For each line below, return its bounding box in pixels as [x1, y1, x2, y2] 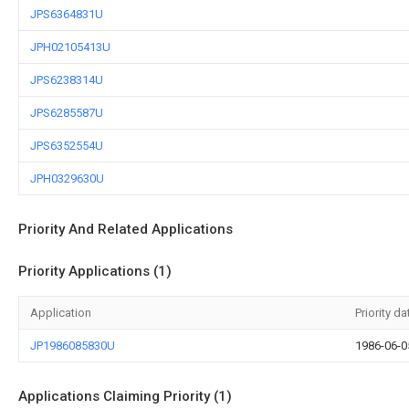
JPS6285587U [30, 106, 103, 120]
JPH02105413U [30, 40, 110, 54]
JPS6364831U [30, 7, 103, 21]
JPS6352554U [30, 139, 103, 152]
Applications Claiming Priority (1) [18, 388, 232, 404]
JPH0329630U [30, 172, 104, 185]
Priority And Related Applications [18, 221, 233, 237]
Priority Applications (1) [18, 263, 172, 279]
